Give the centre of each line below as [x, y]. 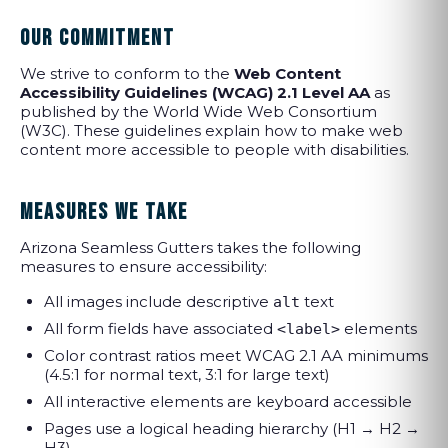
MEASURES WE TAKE [104, 212]
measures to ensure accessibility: [143, 266]
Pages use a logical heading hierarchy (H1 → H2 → [232, 428]
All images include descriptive [158, 301]
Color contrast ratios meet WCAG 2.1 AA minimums [236, 355]
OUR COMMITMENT [97, 38]
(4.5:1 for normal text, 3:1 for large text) [187, 374]
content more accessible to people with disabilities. [214, 149]
